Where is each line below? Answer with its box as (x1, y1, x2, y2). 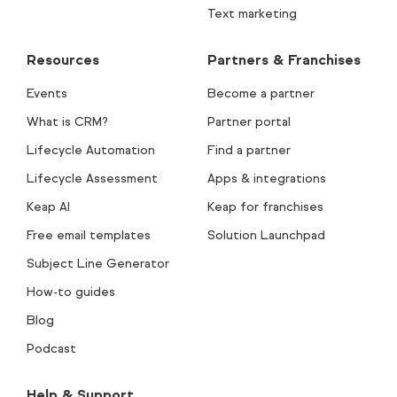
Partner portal (207, 113, 291, 129)
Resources (27, 51, 99, 68)
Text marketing (207, 5, 297, 21)
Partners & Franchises (207, 51, 361, 68)
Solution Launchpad (207, 227, 325, 243)
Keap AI (27, 198, 70, 214)
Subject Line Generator (27, 255, 169, 271)
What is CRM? (27, 113, 108, 129)
